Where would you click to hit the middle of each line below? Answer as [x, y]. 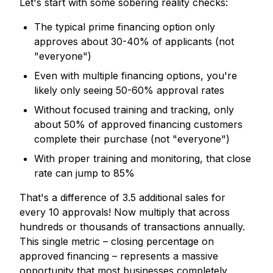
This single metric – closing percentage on [117, 242]
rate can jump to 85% [84, 173]
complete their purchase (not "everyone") [132, 139]
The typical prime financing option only [125, 27]
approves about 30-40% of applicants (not [134, 42]
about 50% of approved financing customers [138, 125]
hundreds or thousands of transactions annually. [132, 227]
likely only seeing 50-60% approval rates [129, 90]
